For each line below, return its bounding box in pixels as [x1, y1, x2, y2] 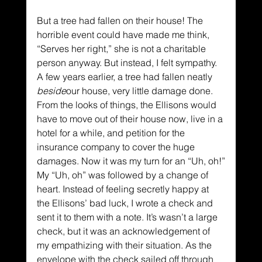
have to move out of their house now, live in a [36, 113, 225, 125]
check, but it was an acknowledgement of [36, 225, 212, 237]
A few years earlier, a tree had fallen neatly [36, 71, 215, 83]
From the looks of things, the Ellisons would [36, 99, 219, 111]
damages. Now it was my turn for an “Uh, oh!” [36, 155, 225, 167]
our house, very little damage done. [65, 85, 215, 97]
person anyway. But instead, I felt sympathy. [36, 57, 219, 69]
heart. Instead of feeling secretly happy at [36, 183, 211, 195]
